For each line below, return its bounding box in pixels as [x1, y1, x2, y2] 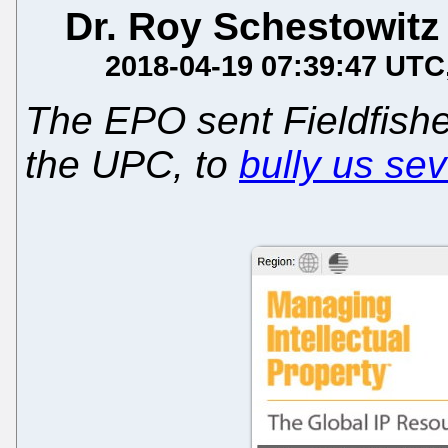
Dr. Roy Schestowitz [65, 4, 440, 48]
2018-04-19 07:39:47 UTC [105, 48, 445, 82]
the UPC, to [25, 142, 239, 186]
